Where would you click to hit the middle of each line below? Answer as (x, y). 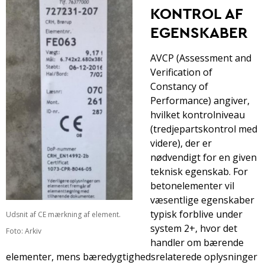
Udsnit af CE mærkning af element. (63, 215)
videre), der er (181, 143)
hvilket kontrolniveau (198, 114)
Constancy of (179, 86)
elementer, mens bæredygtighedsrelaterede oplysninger (132, 256)
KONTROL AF (196, 13)
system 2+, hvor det (194, 228)
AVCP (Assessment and (201, 58)
